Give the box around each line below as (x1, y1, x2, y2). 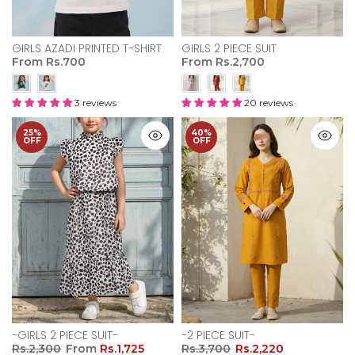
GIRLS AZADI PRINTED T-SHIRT (12, 40, 162, 56)
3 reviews (74, 96, 116, 109)
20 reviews (244, 96, 293, 109)
